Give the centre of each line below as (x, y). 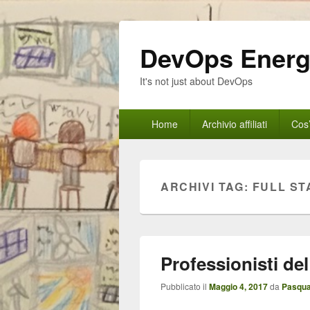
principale (143, 131)
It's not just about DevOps (196, 81)
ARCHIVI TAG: (207, 186)
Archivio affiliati (234, 124)
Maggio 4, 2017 (238, 286)
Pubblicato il (185, 286)
